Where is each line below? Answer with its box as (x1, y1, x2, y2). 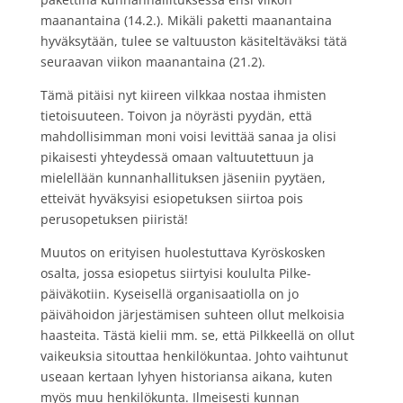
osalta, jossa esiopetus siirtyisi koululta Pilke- (40, 264, 311, 282)
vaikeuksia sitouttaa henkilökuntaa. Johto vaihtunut (40, 346, 348, 364)
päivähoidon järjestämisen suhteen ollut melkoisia (40, 305, 345, 323)
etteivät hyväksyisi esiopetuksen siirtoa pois (40, 189, 303, 207)
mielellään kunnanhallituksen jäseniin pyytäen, (40, 168, 326, 186)
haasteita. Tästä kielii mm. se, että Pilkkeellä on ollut (40, 326, 354, 344)
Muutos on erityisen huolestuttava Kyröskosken (40, 243, 326, 261)
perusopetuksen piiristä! (40, 210, 188, 228)
